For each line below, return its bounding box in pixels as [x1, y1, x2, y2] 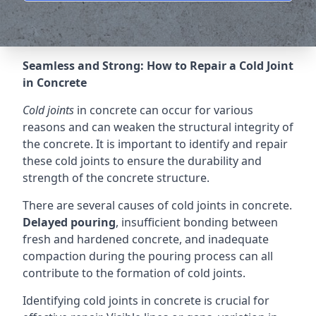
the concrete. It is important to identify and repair [23, 136, 288, 152]
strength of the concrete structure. [23, 170, 209, 186]
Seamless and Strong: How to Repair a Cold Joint [23, 58, 293, 73]
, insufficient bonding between [116, 214, 278, 230]
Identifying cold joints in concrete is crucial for [23, 293, 269, 308]
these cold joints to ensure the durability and [23, 153, 262, 169]
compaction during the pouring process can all [23, 248, 273, 264]
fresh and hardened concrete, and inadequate [23, 231, 269, 247]
